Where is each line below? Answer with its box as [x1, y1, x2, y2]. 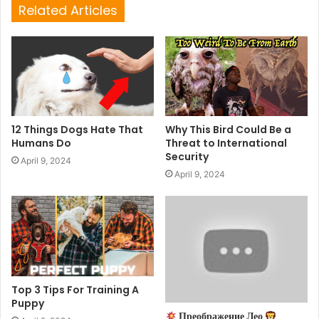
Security [165, 150, 209, 164]
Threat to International [165, 136, 287, 151]
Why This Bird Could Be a [165, 122, 291, 137]
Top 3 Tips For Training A [11, 282, 139, 297]
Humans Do [11, 136, 71, 151]
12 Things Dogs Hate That [11, 122, 143, 137]
